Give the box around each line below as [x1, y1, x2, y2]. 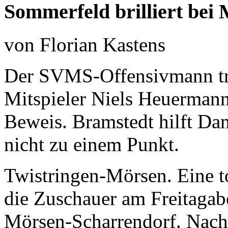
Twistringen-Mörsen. [4, 164, 172, 186]
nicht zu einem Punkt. [4, 133, 179, 155]
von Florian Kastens [4, 33, 165, 55]
